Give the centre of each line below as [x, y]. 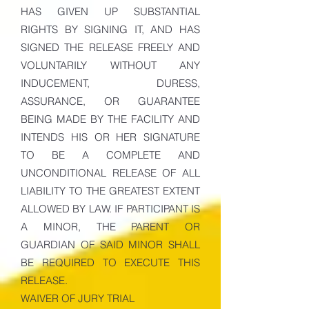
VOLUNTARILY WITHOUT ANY [110, 65]
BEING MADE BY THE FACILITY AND [110, 119]
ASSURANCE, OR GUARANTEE [110, 101]
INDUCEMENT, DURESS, [110, 83]
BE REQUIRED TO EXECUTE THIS [110, 262]
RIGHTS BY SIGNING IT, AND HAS [110, 29]
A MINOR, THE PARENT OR [110, 227]
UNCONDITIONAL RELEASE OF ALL [110, 173]
